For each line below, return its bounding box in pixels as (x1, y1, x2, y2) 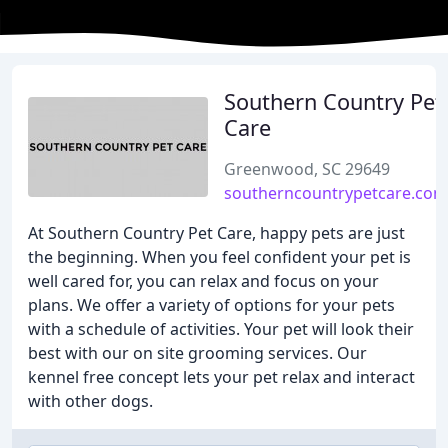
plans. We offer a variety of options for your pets (28, 294, 395, 316)
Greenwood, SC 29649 (224, 158, 390, 180)
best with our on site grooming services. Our (28, 342, 367, 364)
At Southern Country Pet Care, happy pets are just (28, 222, 405, 244)
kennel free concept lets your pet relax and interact (28, 366, 415, 388)
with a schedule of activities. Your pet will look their (28, 318, 414, 340)
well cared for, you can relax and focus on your (28, 270, 379, 292)
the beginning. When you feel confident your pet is (28, 246, 411, 268)
